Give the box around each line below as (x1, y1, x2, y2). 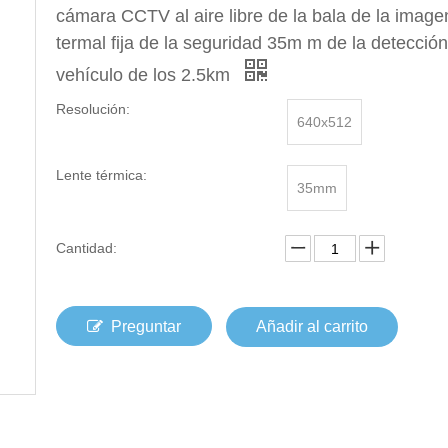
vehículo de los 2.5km (56, 65, 235, 85)
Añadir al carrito (256, 318, 368, 335)
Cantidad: (56, 240, 117, 256)
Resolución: (56, 101, 130, 117)
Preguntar (111, 318, 181, 335)
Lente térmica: (56, 167, 147, 183)
